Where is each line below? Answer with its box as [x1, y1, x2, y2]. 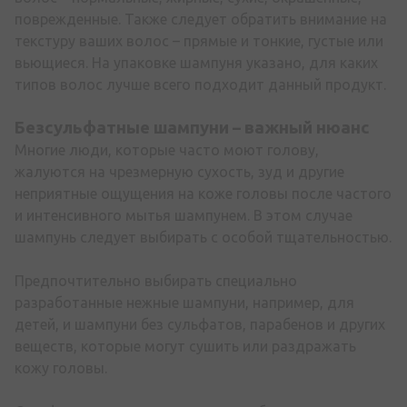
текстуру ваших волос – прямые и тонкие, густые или [15, 33, 383, 50]
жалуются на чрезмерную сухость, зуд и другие [15, 164, 344, 181]
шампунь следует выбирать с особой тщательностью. [15, 229, 392, 246]
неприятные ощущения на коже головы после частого [15, 185, 392, 203]
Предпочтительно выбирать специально [15, 273, 297, 290]
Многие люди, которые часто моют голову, [15, 142, 319, 159]
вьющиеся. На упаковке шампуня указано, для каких [15, 55, 378, 72]
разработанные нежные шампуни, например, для [15, 294, 354, 312]
